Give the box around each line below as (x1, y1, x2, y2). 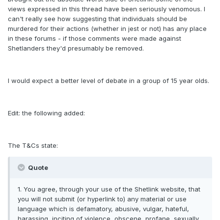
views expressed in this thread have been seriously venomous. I (8, 5, 205, 13)
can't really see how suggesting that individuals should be (8, 15, 187, 23)
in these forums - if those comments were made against (8, 34, 181, 43)
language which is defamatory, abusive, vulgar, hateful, (18, 205, 189, 213)
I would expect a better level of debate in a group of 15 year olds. (8, 77, 209, 85)
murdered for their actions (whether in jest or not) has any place (8, 25, 207, 33)
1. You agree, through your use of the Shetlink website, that (18, 185, 200, 193)
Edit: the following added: (8, 109, 85, 117)
